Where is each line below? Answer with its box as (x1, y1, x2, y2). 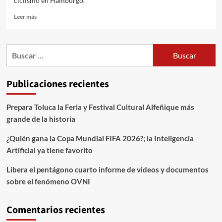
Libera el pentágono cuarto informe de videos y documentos (6, 165, 209, 174)
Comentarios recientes (6, 203, 105, 218)
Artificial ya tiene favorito (6, 146, 93, 155)
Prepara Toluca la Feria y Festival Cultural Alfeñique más (6, 103, 194, 112)
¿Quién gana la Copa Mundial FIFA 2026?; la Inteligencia (6, 134, 194, 143)
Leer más (13, 13, 37, 21)
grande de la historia (6, 114, 75, 124)
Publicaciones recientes (6, 77, 109, 92)
